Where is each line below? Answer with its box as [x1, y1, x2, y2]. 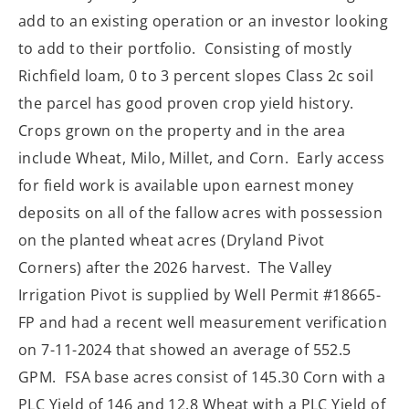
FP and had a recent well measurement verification [18, 311, 388, 332]
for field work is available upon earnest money [18, 174, 354, 195]
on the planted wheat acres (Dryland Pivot [18, 229, 325, 250]
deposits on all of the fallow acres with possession [18, 202, 383, 223]
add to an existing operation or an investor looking [18, 10, 388, 31]
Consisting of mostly [204, 37, 352, 58]
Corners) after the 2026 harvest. [18, 257, 255, 278]
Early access [297, 147, 385, 168]
